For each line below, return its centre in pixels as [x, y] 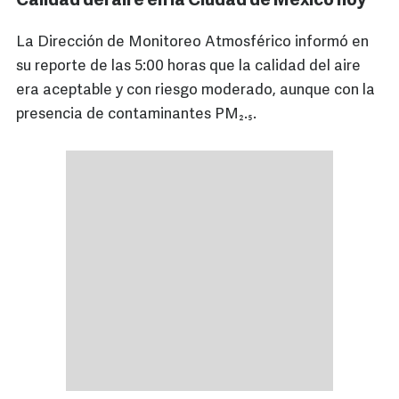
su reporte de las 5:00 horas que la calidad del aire [188, 67]
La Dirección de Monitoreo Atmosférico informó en [192, 43]
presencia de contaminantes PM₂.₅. [136, 115]
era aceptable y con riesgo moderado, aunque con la [195, 91]
